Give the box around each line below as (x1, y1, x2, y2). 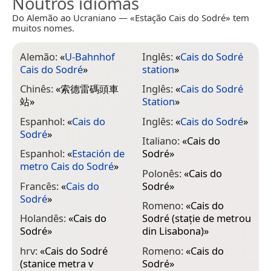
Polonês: (142, 166, 184, 180)
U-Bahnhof (65, 49, 115, 64)
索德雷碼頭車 (60, 82, 119, 96)
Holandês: (20, 211, 68, 226)
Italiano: (142, 134, 182, 148)
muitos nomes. (12, 21, 74, 34)
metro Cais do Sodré (20, 159, 114, 174)
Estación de (72, 146, 125, 161)
